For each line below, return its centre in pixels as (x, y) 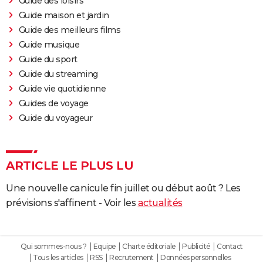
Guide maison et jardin (64, 15)
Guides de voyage (53, 103)
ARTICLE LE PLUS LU (70, 165)
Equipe (104, 246)
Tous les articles (58, 257)
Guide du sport (48, 59)
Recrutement (131, 257)
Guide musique (49, 44)
